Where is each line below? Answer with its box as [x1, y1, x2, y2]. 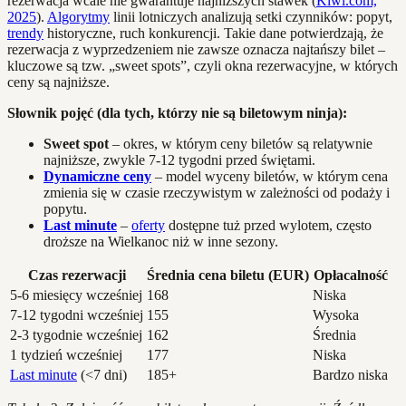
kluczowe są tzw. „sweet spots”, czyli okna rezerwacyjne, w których [7, 57, 398, 73]
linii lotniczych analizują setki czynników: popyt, [110, 8, 392, 24]
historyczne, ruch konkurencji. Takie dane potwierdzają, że [43, 24, 383, 41]
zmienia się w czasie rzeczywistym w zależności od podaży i [43, 184, 390, 200]
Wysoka [313, 306, 359, 323]
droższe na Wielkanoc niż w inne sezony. [43, 233, 278, 249]
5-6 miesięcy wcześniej [10, 286, 142, 303]
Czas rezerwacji [27, 266, 126, 283]
